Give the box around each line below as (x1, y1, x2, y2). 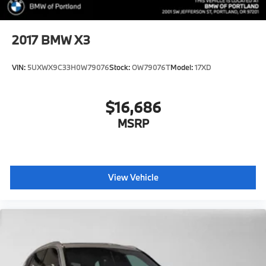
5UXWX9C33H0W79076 (27, 62, 109, 72)
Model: (170, 62, 195, 72)
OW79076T (132, 62, 170, 72)
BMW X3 (41, 31, 90, 48)
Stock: (109, 62, 132, 72)
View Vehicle (107, 172, 159, 183)
